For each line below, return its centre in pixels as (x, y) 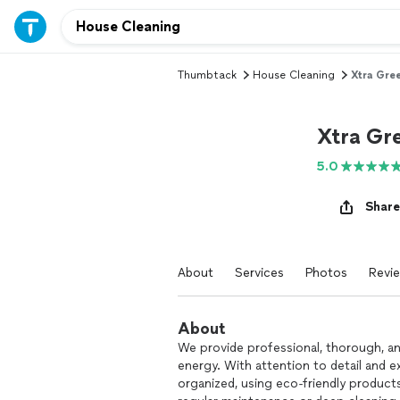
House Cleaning (294, 75)
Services (259, 273)
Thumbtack (207, 75)
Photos (326, 273)
